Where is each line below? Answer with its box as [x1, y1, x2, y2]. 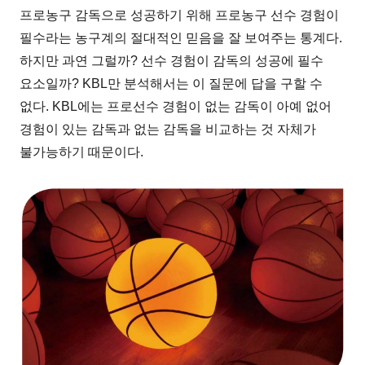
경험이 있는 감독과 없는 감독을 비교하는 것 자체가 [20, 121, 317, 136]
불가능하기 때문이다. [20, 144, 144, 159]
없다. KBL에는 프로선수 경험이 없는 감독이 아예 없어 [20, 99, 332, 113]
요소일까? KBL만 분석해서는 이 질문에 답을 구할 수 [20, 76, 323, 90]
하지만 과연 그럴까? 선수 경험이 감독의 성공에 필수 [20, 53, 324, 68]
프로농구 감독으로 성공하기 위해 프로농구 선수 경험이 [20, 7, 340, 22]
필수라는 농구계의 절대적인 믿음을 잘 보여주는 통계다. [20, 30, 343, 45]
